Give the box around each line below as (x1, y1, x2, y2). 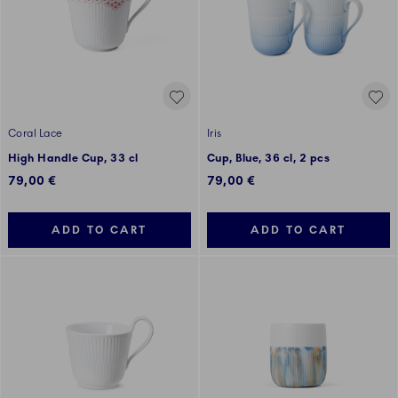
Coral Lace (8, 127, 63, 140)
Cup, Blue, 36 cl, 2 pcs (207, 152, 330, 165)
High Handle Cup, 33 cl (8, 152, 139, 165)
